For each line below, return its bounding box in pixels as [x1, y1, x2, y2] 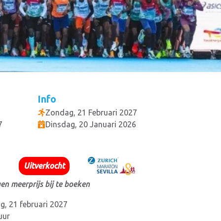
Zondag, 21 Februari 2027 [45, 108, 137, 117]
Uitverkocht [24, 161, 65, 171]
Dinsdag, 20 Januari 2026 [45, 120, 136, 129]
